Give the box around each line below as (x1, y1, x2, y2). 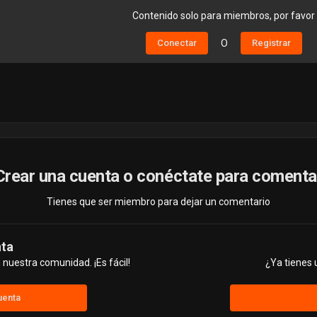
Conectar (156, 38, 197, 49)
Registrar (251, 38, 291, 49)
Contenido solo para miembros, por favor (132, 10, 315, 22)
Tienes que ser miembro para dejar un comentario (47, 196, 270, 208)
